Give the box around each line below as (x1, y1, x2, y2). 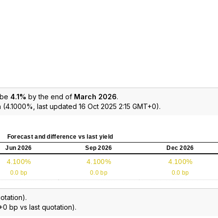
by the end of (26, 92, 74, 101)
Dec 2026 (166, 144, 194, 151)
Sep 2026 (85, 144, 112, 151)
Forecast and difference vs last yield (7, 133, 113, 140)
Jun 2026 (5, 144, 32, 151)
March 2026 (74, 92, 117, 101)
